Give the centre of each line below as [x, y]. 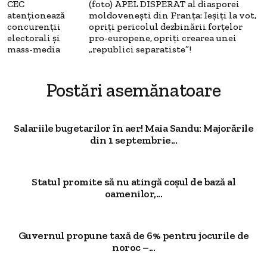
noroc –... [133, 247]
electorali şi [34, 38]
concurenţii [34, 27]
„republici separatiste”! [140, 49]
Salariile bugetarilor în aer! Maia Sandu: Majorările [133, 128]
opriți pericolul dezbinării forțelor [166, 27]
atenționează [36, 15]
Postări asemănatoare [133, 90]
